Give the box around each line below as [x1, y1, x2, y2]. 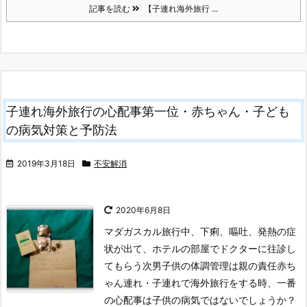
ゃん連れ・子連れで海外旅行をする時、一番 [104, 277, 296, 289]
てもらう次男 [104, 260, 162, 272]
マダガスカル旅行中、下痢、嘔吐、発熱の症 [104, 225, 296, 238]
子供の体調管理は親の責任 [162, 260, 277, 272]
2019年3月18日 [17, 158, 75, 169]
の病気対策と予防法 [6, 123, 117, 138]
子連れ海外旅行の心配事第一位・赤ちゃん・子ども [6, 104, 290, 119]
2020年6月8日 [116, 205, 171, 216]
